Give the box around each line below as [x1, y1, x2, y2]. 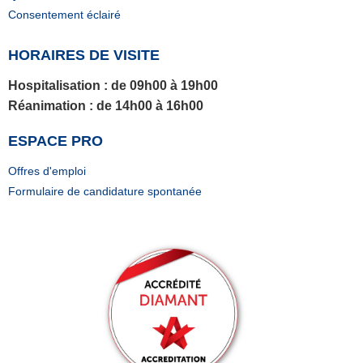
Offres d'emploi [8, 164, 86, 178]
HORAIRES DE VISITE [8, 47, 160, 64]
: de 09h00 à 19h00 [100, 79, 218, 93]
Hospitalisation [8, 79, 100, 93]
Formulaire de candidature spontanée [8, 185, 202, 199]
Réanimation [8, 99, 86, 113]
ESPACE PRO [8, 133, 103, 150]
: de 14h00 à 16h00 [86, 99, 203, 113]
